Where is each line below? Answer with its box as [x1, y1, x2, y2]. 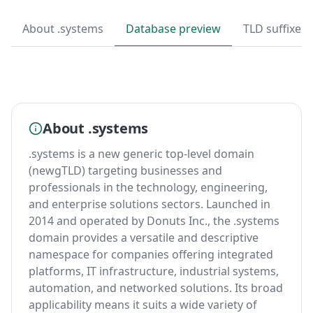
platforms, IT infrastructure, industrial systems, [29, 263, 279, 279]
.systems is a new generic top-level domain [29, 146, 254, 161]
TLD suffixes [243, 21, 307, 36]
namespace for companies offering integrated [29, 247, 273, 262]
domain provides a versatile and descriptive [29, 230, 259, 245]
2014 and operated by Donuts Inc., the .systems [29, 213, 279, 228]
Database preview [126, 21, 221, 36]
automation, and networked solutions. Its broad [29, 280, 283, 296]
